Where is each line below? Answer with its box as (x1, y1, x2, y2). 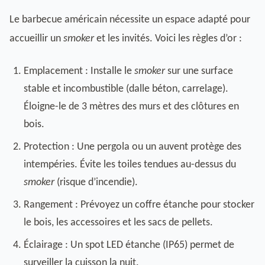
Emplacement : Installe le (24, 66, 134, 77)
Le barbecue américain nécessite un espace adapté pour (9, 14, 250, 25)
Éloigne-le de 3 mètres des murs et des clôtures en (24, 101, 239, 112)
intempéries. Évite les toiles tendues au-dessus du (24, 159, 236, 170)
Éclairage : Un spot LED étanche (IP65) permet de (24, 240, 234, 251)
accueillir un (9, 33, 63, 44)
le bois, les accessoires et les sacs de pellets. (24, 217, 213, 228)
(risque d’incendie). (54, 177, 138, 188)
